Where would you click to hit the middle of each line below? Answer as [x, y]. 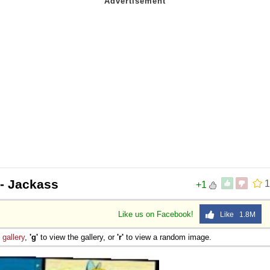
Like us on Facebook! [157, 214]
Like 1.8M [235, 214]
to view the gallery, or [77, 237]
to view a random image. [168, 237]
